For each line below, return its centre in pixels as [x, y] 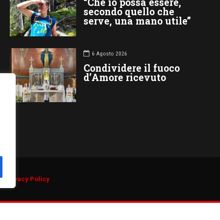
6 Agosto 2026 [109, 54]
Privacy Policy [27, 179]
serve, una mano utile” [137, 21]
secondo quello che [129, 11]
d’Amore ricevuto [124, 77]
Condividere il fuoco [131, 68]
